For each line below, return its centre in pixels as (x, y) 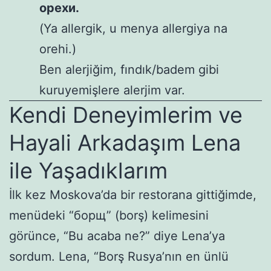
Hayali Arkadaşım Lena (125, 142)
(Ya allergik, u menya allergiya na (133, 28)
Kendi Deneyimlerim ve (126, 115)
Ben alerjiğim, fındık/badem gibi (129, 69)
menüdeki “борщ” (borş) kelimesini (109, 215)
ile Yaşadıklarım (88, 170)
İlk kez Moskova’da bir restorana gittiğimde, (133, 194)
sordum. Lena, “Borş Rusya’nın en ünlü (119, 256)
